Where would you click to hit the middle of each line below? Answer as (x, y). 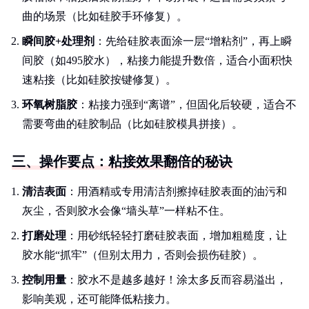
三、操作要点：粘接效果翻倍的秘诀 (122, 161)
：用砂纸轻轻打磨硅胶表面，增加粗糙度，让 (177, 236)
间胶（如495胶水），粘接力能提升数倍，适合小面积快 (157, 60)
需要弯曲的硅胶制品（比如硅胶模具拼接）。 (132, 124)
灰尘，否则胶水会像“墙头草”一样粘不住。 (126, 211)
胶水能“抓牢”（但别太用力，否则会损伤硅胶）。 (143, 255)
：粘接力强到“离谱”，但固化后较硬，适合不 (187, 104)
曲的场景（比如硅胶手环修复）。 (105, 16)
